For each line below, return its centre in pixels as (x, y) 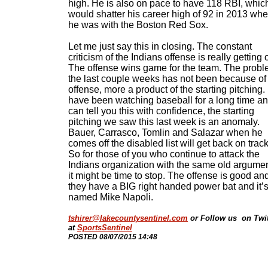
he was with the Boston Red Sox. (141, 25)
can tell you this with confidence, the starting (161, 111)
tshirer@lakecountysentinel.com (128, 218)
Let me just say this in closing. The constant (160, 46)
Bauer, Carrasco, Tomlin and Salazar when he (165, 133)
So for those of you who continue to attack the (164, 154)
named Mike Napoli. (111, 197)
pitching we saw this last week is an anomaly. (164, 122)
